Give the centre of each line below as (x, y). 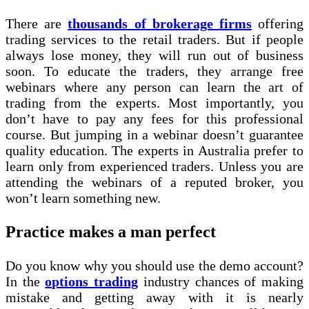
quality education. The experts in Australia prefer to (154, 150)
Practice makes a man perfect (111, 231)
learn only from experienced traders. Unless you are (154, 166)
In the (26, 281)
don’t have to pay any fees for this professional (154, 118)
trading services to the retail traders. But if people (154, 39)
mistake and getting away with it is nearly (154, 297)
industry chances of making (221, 281)
